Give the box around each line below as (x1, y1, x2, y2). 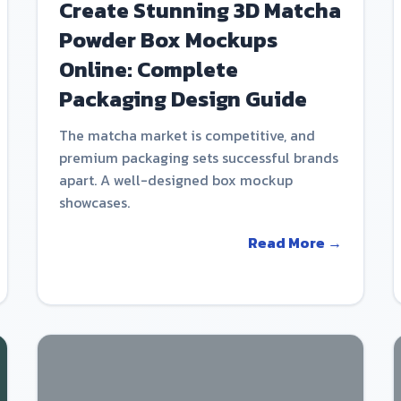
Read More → (247, 231, 342, 253)
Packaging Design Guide (59, 82, 308, 115)
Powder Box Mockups (59, 23, 278, 55)
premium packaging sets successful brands (59, 146, 339, 168)
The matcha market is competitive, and (59, 124, 316, 146)
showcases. (59, 191, 131, 213)
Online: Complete (59, 53, 239, 85)
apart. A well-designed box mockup (59, 168, 294, 191)
